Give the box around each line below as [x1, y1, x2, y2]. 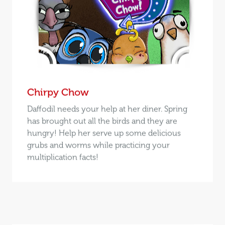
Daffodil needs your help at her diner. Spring [27, 103, 187, 114]
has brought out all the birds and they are [27, 116, 177, 126]
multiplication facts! [27, 152, 98, 162]
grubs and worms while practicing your [27, 140, 170, 150]
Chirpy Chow [27, 85, 89, 98]
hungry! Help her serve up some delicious [27, 128, 181, 138]
